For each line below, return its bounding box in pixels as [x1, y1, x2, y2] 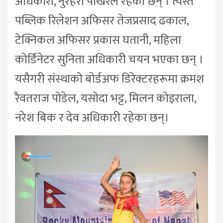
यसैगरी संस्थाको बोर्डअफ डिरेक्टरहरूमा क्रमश [15, 69, 204, 90]
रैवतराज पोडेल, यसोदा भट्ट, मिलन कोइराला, [15, 89, 196, 109]
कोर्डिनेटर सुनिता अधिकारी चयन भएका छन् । [15, 50, 204, 70]
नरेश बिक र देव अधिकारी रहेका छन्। [15, 108, 169, 128]
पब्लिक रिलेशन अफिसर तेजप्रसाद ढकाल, [15, 11, 189, 31]
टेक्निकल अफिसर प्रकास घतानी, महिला [15, 30, 181, 51]
